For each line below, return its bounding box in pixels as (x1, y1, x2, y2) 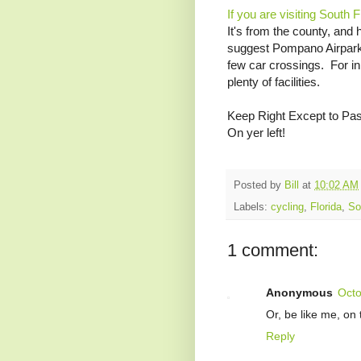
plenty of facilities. (227, 74, 320, 89)
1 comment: (227, 240, 318, 261)
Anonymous (266, 286, 333, 300)
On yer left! (227, 125, 285, 139)
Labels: (234, 201, 271, 214)
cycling (271, 201, 304, 214)
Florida (310, 201, 342, 214)
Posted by (234, 180, 284, 192)
